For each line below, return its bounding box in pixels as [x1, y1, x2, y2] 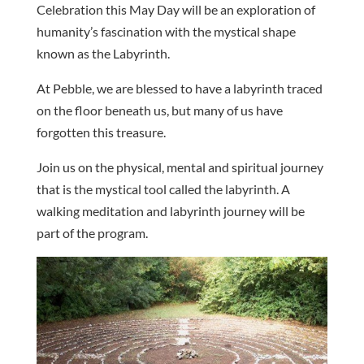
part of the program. [36, 225, 148, 240]
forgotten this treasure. [36, 124, 166, 140]
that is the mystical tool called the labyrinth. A [36, 181, 290, 197]
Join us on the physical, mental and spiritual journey [36, 159, 323, 175]
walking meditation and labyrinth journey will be [36, 203, 305, 219]
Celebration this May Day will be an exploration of [36, 2, 315, 17]
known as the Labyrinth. [36, 45, 170, 61]
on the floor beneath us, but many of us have [36, 102, 283, 118]
